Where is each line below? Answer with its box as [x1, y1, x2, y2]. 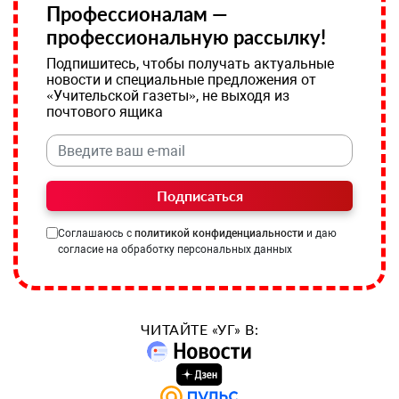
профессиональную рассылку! [46, 25, 326, 49]
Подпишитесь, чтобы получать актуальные [46, 55, 334, 72]
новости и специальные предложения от [46, 71, 316, 88]
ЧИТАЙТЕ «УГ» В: [140, 321, 259, 338]
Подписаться [156, 187, 243, 204]
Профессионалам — [46, 2, 228, 26]
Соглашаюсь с [58, 227, 134, 240]
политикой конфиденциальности [134, 227, 304, 240]
